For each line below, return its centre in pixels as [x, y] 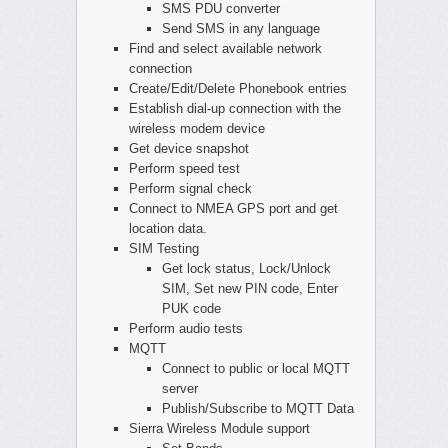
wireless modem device [197, 129]
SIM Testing [164, 249]
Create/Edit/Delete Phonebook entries [238, 89]
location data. [168, 229]
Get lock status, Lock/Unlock [246, 269]
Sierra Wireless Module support [220, 429]
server [179, 389]
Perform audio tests [186, 329]
